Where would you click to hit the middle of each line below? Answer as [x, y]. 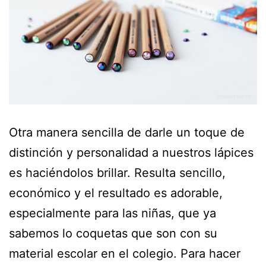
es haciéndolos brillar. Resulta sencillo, [117, 173]
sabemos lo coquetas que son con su [113, 234]
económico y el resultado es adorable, [116, 193]
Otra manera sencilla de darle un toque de [127, 133]
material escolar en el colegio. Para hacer [125, 254]
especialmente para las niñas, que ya [113, 213]
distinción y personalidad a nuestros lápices [131, 153]
